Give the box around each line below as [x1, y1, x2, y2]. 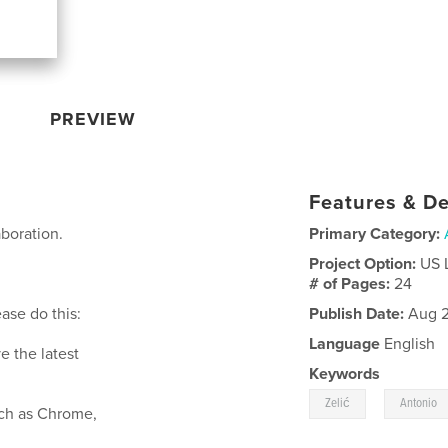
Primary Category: [309, 223, 441, 244]
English [380, 333, 436, 354]
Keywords [309, 363, 381, 384]
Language [309, 333, 381, 354]
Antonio [400, 394, 438, 412]
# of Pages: [309, 273, 395, 294]
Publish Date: [309, 303, 405, 324]
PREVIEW [50, 107, 137, 130]
